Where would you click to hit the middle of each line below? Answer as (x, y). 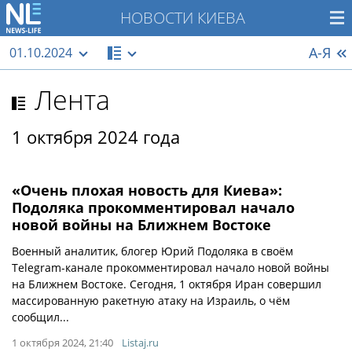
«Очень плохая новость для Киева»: (147, 190)
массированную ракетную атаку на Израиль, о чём (151, 301)
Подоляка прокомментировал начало (153, 207)
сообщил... (40, 317)
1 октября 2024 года (96, 137)
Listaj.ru (140, 343)
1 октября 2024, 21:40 (62, 343)
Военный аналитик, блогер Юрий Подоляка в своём (152, 251)
